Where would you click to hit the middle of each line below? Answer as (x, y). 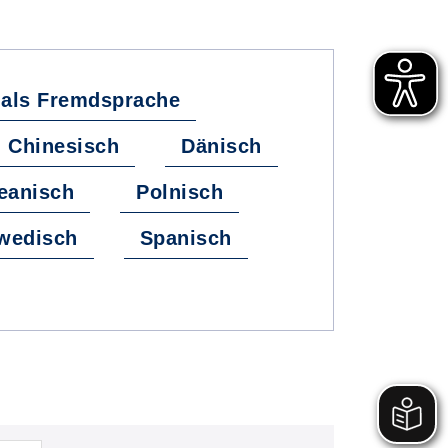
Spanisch (185, 238)
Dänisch (221, 146)
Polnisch (180, 192)
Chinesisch (64, 146)
